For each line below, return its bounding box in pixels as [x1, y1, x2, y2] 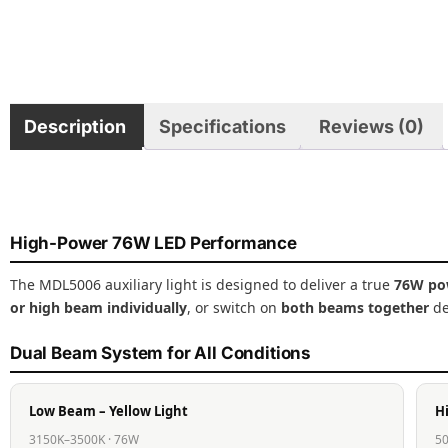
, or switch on [187, 298, 281, 318]
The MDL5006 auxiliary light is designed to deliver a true [10, 275, 394, 295]
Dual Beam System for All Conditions [10, 343, 312, 364]
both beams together [281, 298, 429, 318]
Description [24, 115, 126, 137]
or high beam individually [10, 298, 187, 318]
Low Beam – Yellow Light [29, 402, 188, 421]
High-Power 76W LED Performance [10, 233, 297, 254]
